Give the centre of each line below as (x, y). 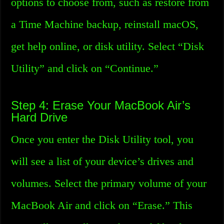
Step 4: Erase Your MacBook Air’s (101, 105)
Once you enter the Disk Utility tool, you (102, 139)
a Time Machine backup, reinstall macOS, (105, 24)
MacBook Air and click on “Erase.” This (102, 205)
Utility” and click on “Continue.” (85, 68)
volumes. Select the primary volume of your (109, 183)
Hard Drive (39, 117)
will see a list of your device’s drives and (102, 161)
